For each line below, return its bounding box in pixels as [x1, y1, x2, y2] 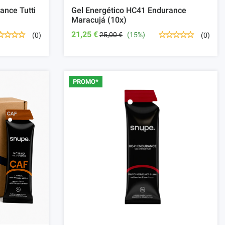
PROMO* [73, 78, 98, 86]
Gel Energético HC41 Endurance [71, 6, 186, 16]
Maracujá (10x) [71, 15, 127, 25]
